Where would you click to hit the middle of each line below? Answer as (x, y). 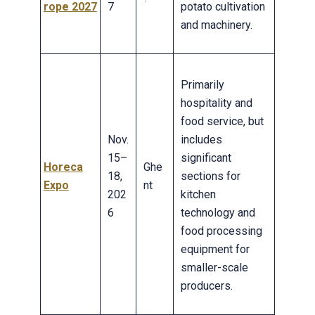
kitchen (198, 194)
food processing (221, 231)
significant (206, 157)
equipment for (215, 249)
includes (201, 139)
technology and (218, 212)
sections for (210, 176)
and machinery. (216, 25)
